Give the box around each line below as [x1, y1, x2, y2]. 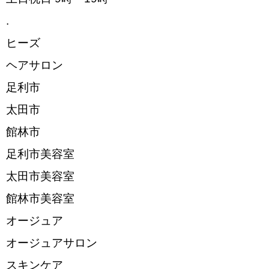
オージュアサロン [6, 237, 97, 249]
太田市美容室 [6, 170, 74, 183]
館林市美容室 [6, 192, 74, 205]
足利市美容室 [6, 148, 74, 160]
